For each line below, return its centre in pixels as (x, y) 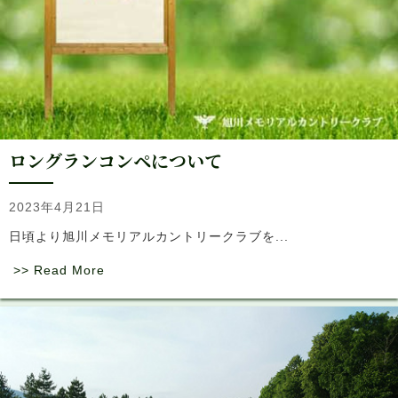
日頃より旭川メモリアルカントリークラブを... (149, 237)
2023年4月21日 (57, 207)
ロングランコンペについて (115, 161)
